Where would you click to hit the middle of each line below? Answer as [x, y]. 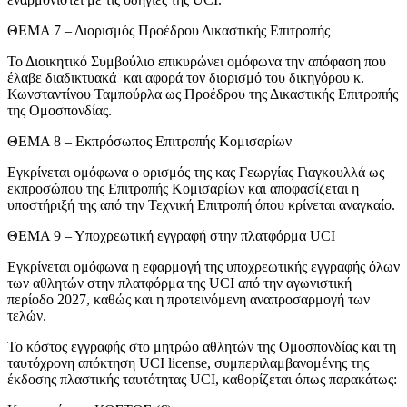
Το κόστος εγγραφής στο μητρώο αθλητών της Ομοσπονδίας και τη [202, 347]
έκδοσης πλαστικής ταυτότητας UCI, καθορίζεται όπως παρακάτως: [202, 380]
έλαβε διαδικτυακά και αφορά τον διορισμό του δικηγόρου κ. [186, 78]
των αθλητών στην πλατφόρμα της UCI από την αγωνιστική [179, 283]
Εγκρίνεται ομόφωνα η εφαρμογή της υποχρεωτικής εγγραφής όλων [203, 267]
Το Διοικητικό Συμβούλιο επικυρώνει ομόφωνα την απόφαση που [197, 62]
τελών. [27, 316]
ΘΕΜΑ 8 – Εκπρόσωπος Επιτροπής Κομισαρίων [149, 142]
